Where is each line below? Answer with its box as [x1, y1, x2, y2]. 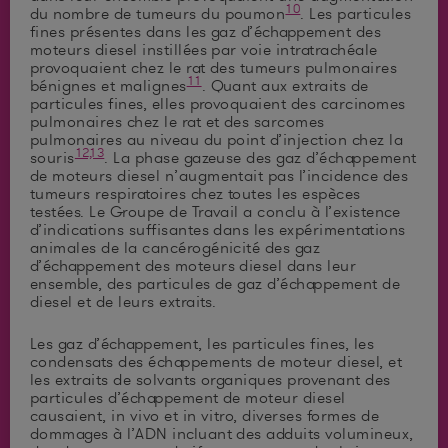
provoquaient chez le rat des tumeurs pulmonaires [30, 57, 398, 78]
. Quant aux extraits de [201, 75, 369, 96]
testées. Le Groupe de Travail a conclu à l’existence [30, 201, 401, 222]
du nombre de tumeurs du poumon [30, 3, 286, 24]
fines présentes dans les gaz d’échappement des [30, 21, 382, 42]
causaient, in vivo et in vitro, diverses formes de [30, 405, 380, 426]
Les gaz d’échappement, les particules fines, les [30, 333, 375, 354]
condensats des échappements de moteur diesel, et [30, 351, 403, 372]
